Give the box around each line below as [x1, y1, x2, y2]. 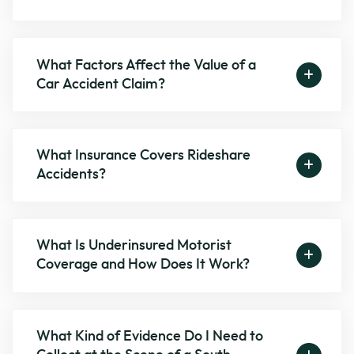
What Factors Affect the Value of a [36, 58, 257, 73]
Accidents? [36, 168, 107, 183]
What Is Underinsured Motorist [36, 239, 232, 254]
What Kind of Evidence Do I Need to [36, 329, 264, 344]
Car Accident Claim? [36, 77, 166, 92]
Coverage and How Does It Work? [36, 258, 250, 273]
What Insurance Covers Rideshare [36, 149, 251, 164]
